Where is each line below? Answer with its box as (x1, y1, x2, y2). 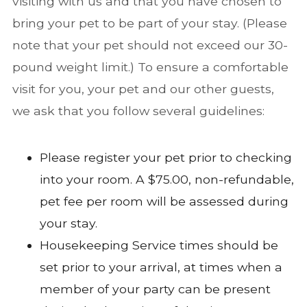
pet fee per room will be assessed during (39, 193, 288, 208)
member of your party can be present (39, 281, 271, 296)
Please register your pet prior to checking (39, 149, 292, 164)
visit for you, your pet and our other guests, (12, 82, 274, 97)
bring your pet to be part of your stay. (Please (12, 16, 287, 31)
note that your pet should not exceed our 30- (12, 38, 288, 53)
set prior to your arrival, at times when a (39, 259, 282, 274)
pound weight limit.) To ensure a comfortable (12, 60, 288, 75)
